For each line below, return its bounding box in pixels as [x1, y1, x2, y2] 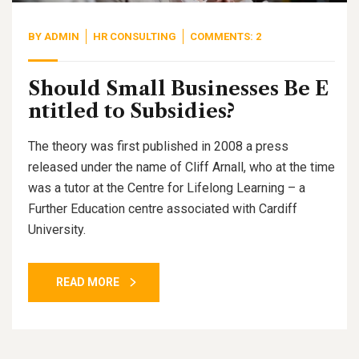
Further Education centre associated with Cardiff [28, 200, 297, 216]
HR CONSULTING [93, 30, 176, 42]
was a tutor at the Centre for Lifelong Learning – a [28, 179, 305, 196]
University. [28, 221, 86, 237]
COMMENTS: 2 [190, 30, 261, 42]
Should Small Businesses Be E [28, 76, 329, 100]
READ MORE [56, 275, 119, 288]
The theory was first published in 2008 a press [28, 138, 288, 154]
